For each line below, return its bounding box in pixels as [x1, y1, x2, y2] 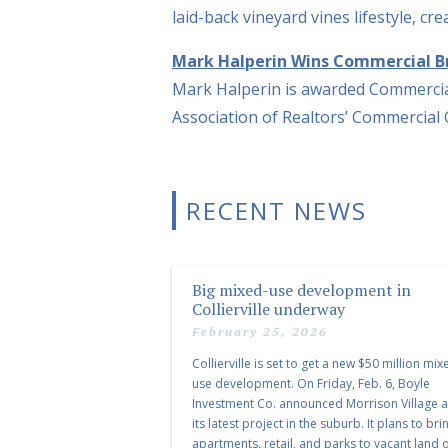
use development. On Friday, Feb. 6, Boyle [192, 374, 430, 392]
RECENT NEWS [186, 193, 367, 227]
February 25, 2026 [192, 323, 328, 339]
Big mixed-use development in [192, 278, 411, 301]
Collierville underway [192, 297, 345, 320]
